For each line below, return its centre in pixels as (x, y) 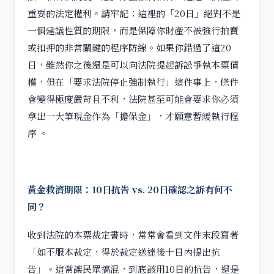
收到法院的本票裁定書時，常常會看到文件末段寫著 (133, 234)
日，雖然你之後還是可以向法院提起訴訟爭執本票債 (133, 64)
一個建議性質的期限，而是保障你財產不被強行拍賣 (133, 30)
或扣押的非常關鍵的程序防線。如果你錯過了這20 (129, 47)
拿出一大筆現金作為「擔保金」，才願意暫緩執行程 (133, 116)
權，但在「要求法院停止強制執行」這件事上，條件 (133, 81)
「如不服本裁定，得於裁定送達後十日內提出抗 (124, 251)
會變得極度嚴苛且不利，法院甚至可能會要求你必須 (133, 98)
